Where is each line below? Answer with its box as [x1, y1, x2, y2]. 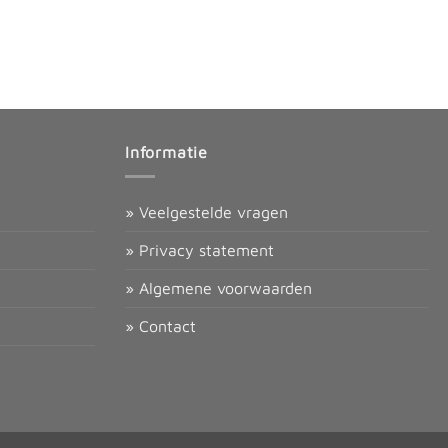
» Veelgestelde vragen [125, 203, 288, 222]
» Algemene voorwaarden [125, 279, 312, 298]
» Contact [125, 317, 196, 336]
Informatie [125, 142, 208, 161]
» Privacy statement [125, 241, 274, 260]
